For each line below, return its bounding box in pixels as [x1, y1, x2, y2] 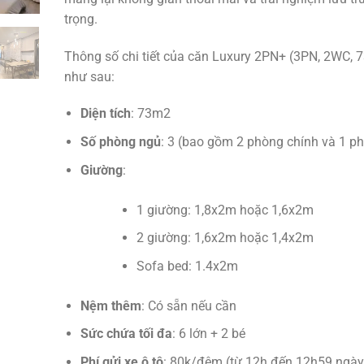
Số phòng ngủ [80, 133, 162, 149]
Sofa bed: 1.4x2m [136, 258, 239, 274]
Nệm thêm [80, 297, 142, 314]
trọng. [63, 11, 97, 27]
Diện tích [80, 106, 132, 122]
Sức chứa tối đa [80, 326, 173, 342]
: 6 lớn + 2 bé [172, 326, 246, 342]
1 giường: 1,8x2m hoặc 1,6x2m [136, 201, 314, 218]
